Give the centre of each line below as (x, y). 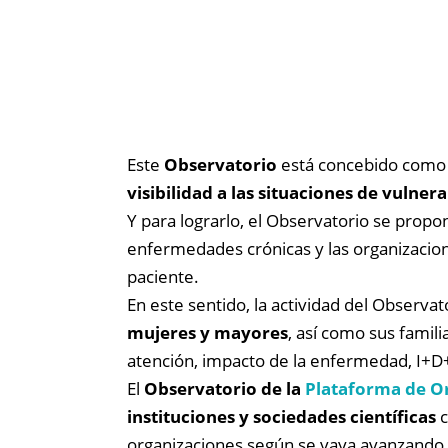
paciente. (163, 277)
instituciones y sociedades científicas (281, 417)
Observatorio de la (222, 389)
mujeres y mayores (207, 333)
